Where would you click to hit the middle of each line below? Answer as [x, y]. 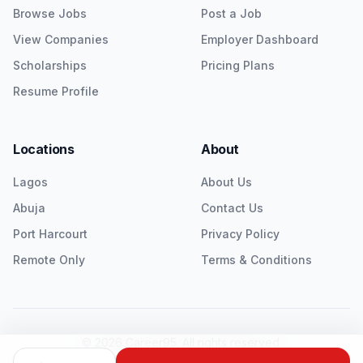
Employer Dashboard [260, 39]
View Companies [61, 39]
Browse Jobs [50, 13]
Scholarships [50, 65]
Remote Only [49, 260]
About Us [226, 182]
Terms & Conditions [256, 260]
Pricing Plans [238, 65]
